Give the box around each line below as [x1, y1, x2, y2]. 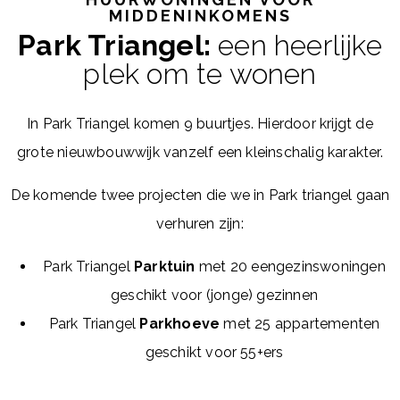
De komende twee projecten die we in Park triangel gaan [10, 187, 390, 204]
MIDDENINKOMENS [108, 6, 292, 25]
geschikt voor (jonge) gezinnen [111, 287, 318, 304]
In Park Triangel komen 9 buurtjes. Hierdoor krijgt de [27, 115, 373, 132]
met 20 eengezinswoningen [198, 258, 386, 275]
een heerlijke [211, 29, 382, 62]
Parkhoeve [139, 315, 221, 332]
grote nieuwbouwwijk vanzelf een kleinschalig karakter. [17, 144, 383, 161]
